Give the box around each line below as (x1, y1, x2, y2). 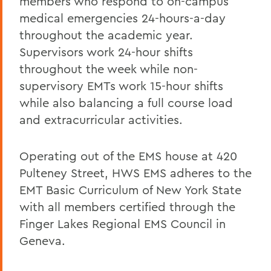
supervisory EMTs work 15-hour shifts (19, 77, 223, 93)
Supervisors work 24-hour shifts (19, 44, 193, 59)
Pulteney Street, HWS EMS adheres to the (19, 165, 252, 180)
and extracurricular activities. (19, 111, 183, 127)
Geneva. (19, 232, 65, 248)
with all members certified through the (19, 198, 235, 214)
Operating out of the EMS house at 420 (19, 148, 237, 163)
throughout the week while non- (19, 60, 198, 76)
